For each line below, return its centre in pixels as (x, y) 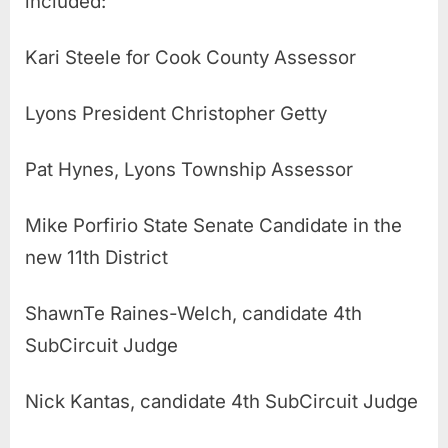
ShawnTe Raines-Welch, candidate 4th (193, 314)
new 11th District (96, 258)
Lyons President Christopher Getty (176, 114)
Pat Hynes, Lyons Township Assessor (189, 170)
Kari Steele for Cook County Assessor (190, 58)
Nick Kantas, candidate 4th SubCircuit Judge (221, 402)
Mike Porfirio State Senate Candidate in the (213, 226)
